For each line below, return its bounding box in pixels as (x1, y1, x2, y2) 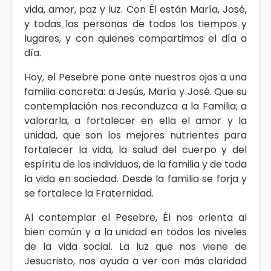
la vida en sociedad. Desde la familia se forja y (24, 171, 247, 186)
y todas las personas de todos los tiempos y (24, 16, 247, 31)
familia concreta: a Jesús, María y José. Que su (24, 84, 247, 99)
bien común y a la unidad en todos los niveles (24, 224, 247, 239)
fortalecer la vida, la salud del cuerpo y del (24, 142, 247, 157)
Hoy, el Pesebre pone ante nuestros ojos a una (24, 70, 247, 84)
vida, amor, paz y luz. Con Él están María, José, (24, 2, 247, 16)
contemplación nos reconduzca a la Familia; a (24, 99, 247, 113)
